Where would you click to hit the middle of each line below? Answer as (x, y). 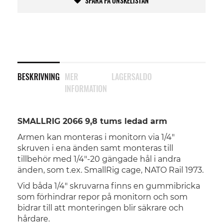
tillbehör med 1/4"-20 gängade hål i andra (99, 159)
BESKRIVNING (39, 77)
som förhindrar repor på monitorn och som (103, 197)
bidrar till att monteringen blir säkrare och (101, 208)
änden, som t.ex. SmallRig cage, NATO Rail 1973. (111, 170)
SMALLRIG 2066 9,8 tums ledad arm (92, 121)
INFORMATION (86, 89)
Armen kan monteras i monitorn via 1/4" (96, 137)
